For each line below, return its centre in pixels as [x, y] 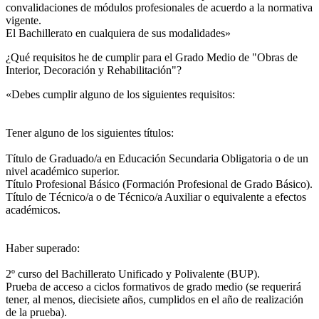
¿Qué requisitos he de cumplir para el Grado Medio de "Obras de [152, 57]
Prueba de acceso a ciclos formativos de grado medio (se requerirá [153, 286]
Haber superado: [43, 248]
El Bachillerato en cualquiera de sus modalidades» [118, 33]
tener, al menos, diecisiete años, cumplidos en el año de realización [155, 299]
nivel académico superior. [63, 171]
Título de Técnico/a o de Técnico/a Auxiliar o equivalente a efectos [156, 197]
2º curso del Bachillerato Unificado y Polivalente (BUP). [133, 273]
